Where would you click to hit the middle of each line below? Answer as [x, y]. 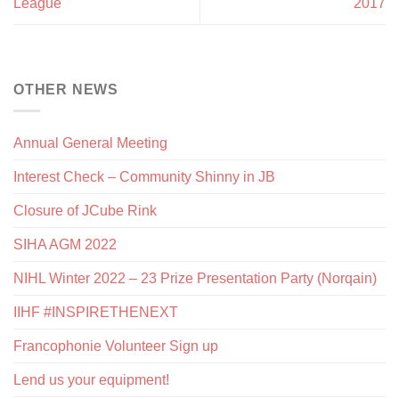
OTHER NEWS [66, 89]
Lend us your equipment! [91, 380]
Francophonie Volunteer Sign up [116, 346]
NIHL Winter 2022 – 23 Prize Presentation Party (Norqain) [195, 279]
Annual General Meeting [90, 143]
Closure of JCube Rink [85, 211]
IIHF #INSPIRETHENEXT [96, 313]
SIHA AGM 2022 [65, 245]
